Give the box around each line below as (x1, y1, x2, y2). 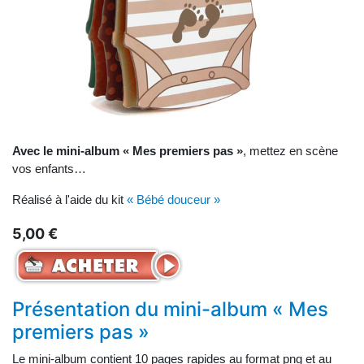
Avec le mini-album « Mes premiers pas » (12, 144, 243, 158)
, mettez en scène (243, 144, 338, 158)
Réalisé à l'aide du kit (12, 193, 127, 207)
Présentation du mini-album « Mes (12, 297, 328, 322)
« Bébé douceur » (127, 193, 220, 207)
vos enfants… (12, 162, 86, 176)
